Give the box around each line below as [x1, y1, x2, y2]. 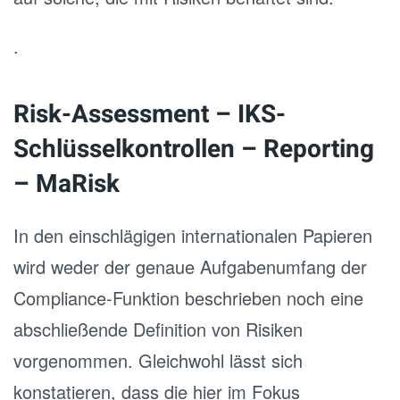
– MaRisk [13, 166, 120, 203]
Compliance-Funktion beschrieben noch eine [13, 285, 363, 311]
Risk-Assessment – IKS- [13, 96, 286, 133]
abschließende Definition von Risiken [13, 316, 303, 342]
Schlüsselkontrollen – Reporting [13, 131, 374, 168]
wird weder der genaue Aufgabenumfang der [13, 254, 367, 279]
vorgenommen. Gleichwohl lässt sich [13, 347, 303, 373]
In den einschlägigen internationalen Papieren [13, 222, 372, 248]
